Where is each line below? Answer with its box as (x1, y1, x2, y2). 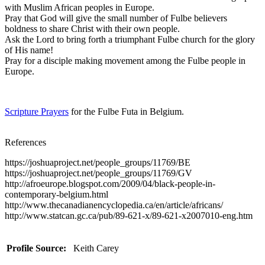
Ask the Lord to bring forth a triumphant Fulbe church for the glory (5, 34, 255, 44)
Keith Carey (66, 243, 124, 253)
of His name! (5, 44, 53, 55)
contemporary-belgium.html (5, 189, 108, 199)
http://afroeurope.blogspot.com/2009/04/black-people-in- (5, 178, 215, 189)
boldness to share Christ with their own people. (5, 23, 180, 34)
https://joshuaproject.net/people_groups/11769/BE (5, 157, 190, 167)
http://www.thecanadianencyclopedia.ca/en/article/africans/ (5, 199, 223, 210)
